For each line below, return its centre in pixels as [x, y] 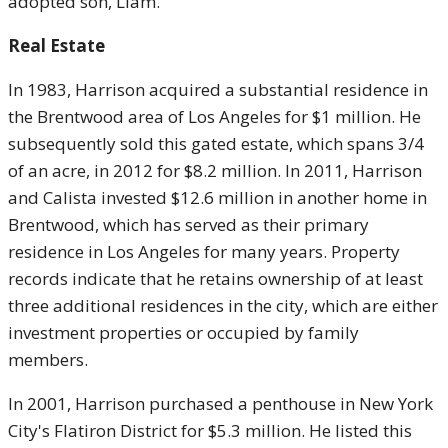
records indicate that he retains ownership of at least [215, 278]
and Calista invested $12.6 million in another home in [217, 197]
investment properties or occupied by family [183, 332]
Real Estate [56, 45]
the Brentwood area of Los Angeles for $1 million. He [214, 116]
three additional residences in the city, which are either [223, 305]
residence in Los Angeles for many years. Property [204, 251]
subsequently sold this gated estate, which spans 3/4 [216, 143]
